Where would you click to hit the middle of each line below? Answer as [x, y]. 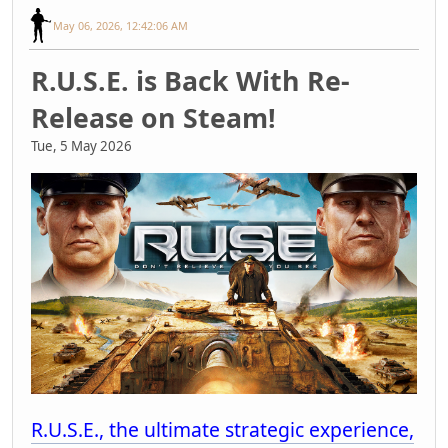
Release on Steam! [153, 117]
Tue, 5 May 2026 [81, 145]
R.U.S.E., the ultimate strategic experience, [222, 430]
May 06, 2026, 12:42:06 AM [120, 25]
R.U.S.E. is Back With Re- [190, 80]
